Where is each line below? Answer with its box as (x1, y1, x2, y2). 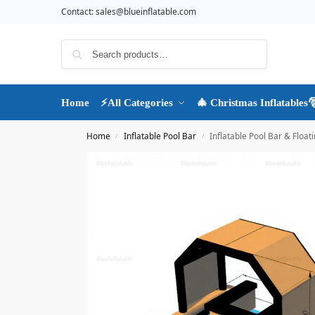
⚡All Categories (101, 97, 173, 108)
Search (233, 39, 263, 51)
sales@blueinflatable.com (96, 6, 196, 18)
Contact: (61, 6, 96, 18)
